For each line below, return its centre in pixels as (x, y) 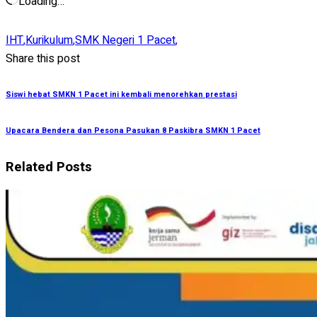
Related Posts (49, 167)
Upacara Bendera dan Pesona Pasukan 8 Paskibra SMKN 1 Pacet (133, 131)
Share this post (43, 58)
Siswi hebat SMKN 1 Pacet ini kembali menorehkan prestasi (121, 94)
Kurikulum (49, 40)
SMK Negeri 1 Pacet (125, 40)
